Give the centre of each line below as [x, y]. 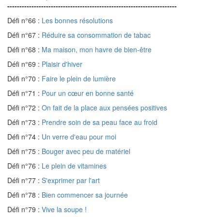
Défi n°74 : [24, 137]
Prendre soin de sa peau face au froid [100, 122]
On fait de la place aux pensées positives [104, 108]
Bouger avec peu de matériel [86, 151]
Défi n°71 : [24, 93]
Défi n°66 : [24, 20]
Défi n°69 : [24, 64]
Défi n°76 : [24, 166]
